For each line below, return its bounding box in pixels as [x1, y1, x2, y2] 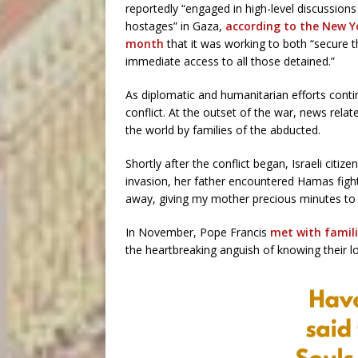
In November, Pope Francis [125, 225, 270, 240]
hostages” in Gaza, [125, 18, 225, 34]
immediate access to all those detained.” [125, 54, 335, 69]
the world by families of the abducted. [125, 122, 320, 137]
